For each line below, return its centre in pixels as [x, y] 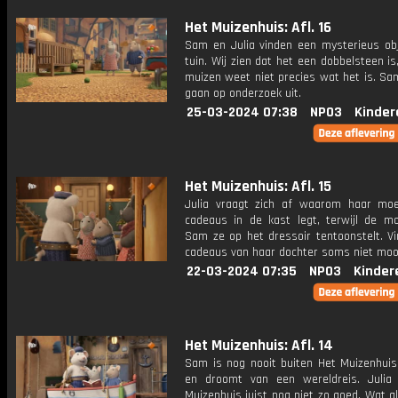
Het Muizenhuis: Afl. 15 [258, 187]
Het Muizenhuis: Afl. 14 [259, 346]
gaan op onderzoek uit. [243, 93]
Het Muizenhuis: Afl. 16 [258, 28]
